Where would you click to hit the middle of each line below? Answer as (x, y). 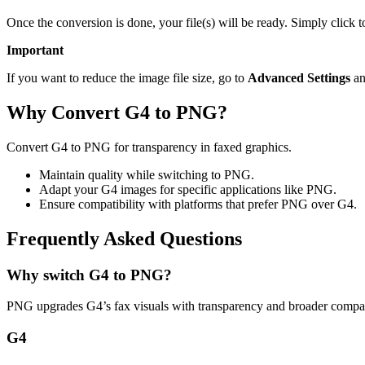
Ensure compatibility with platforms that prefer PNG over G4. (198, 204)
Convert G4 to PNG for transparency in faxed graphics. (149, 147)
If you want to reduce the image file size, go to (127, 78)
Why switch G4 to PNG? (89, 275)
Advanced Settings (299, 78)
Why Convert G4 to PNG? (117, 112)
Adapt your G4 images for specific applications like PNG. (188, 189)
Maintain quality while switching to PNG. (147, 174)
